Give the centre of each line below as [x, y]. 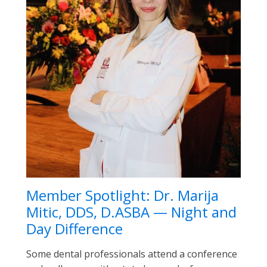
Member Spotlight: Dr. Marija [122, 195]
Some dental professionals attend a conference [132, 254]
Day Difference [74, 229]
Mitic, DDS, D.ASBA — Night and [131, 212]
